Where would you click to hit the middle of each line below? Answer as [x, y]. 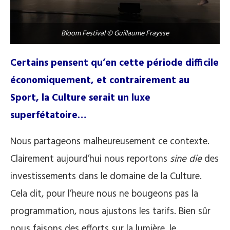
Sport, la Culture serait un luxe [80, 98]
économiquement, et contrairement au [100, 80]
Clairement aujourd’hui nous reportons [90, 159]
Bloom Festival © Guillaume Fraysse [115, 33]
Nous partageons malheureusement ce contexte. [110, 141]
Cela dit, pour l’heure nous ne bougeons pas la [104, 194]
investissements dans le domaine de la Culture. [106, 176]
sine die [186, 159]
